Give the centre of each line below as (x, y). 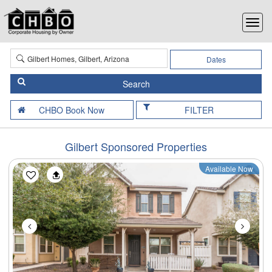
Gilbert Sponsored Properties (136, 146)
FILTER (199, 110)
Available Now (229, 168)
